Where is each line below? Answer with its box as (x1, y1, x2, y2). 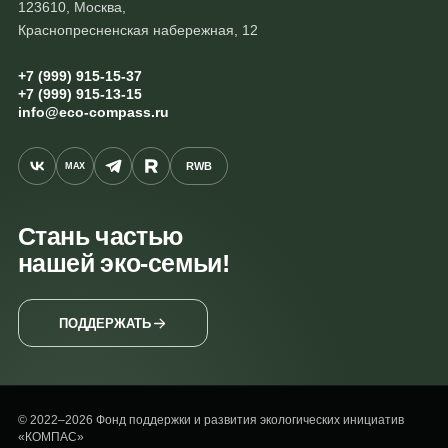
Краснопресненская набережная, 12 (18, 22, 258, 39)
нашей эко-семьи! (18, 249, 229, 278)
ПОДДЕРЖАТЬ (58, 315, 151, 331)
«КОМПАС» (18, 430, 84, 445)
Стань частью (18, 222, 183, 251)
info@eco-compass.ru (18, 104, 169, 121)
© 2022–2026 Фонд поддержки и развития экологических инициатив (18, 413, 404, 428)
